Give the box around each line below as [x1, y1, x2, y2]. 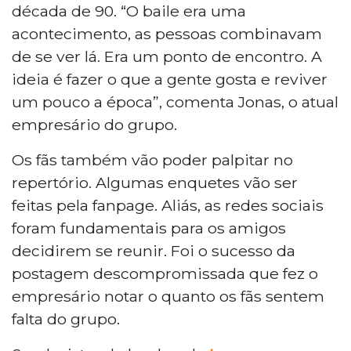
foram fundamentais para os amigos [12, 218, 286, 237]
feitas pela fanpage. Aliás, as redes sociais [12, 195, 324, 215]
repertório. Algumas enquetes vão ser [12, 172, 298, 192]
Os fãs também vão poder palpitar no [12, 150, 293, 169]
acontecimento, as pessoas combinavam [12, 24, 322, 43]
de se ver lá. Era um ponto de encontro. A [12, 46, 322, 66]
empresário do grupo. [12, 114, 177, 134]
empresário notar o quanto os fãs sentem [12, 286, 324, 306]
